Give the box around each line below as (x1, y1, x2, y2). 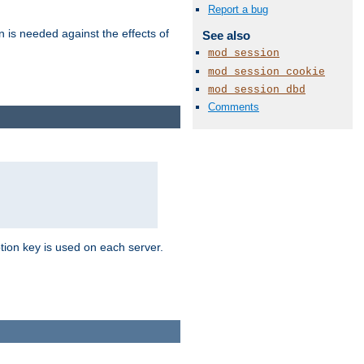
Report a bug (208, 3, 268, 16)
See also (201, 28, 250, 43)
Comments (208, 101, 259, 113)
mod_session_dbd (208, 83, 305, 96)
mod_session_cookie (208, 65, 325, 78)
